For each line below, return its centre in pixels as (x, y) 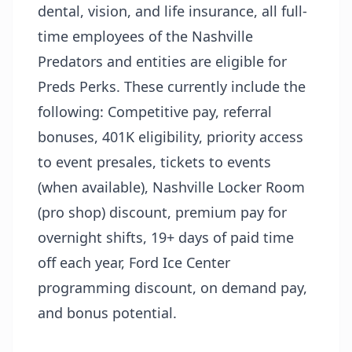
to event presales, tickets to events (154, 161)
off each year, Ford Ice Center (134, 262)
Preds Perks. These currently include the (172, 86)
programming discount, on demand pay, (172, 287)
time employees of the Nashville (145, 36)
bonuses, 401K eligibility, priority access (170, 136)
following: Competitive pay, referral (155, 111)
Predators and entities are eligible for (162, 61)
